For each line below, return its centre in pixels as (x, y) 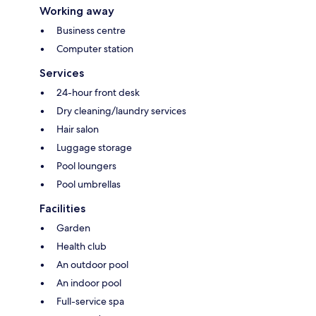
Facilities (62, 208)
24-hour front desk (98, 92)
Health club (81, 246)
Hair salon (78, 129)
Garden (73, 227)
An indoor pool (89, 282)
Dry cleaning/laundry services (121, 110)
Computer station (95, 48)
